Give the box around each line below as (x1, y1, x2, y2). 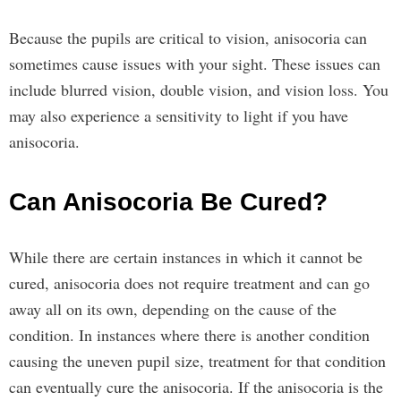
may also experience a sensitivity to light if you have (9, 105, 348, 126)
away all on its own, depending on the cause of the (9, 298, 337, 320)
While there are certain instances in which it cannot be (9, 246, 363, 268)
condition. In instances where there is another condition (9, 324, 370, 346)
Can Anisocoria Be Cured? (9, 188, 328, 216)
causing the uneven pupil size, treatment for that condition (9, 350, 386, 371)
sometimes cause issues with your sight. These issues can (9, 53, 380, 74)
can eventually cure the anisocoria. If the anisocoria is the (9, 376, 383, 397)
